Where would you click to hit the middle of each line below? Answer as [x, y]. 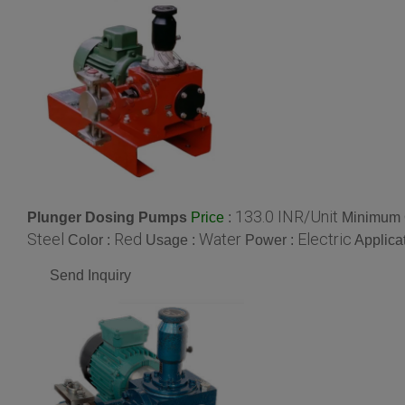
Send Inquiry [90, 276]
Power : [271, 240]
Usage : [172, 240]
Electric [325, 240]
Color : [91, 240]
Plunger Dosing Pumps [107, 217]
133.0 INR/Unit [287, 216]
